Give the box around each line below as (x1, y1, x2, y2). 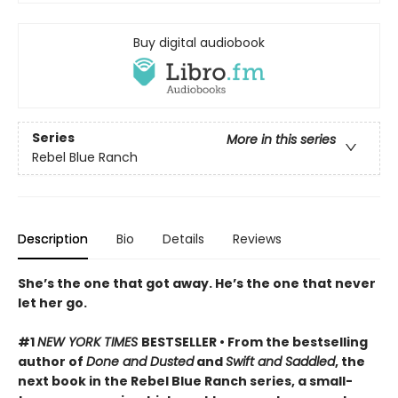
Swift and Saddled (226, 352, 335, 370)
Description (18, 229, 88, 248)
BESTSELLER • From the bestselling (141, 332, 368, 351)
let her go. (18, 293, 87, 312)
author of (18, 352, 86, 370)
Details (163, 229, 204, 248)
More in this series (227, 131, 336, 149)
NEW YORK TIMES (37, 332, 141, 351)
